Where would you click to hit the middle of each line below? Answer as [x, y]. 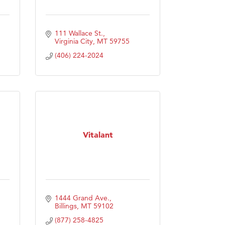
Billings [66, 206]
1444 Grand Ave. [82, 198]
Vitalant [98, 135]
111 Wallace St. [79, 33]
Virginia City [74, 41]
